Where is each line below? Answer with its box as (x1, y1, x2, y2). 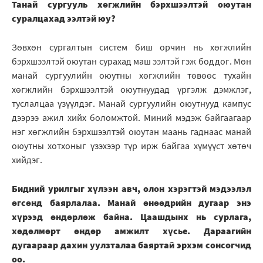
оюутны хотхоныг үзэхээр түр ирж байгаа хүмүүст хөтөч (12, 140, 251, 152)
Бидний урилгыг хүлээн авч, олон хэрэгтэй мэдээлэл (12, 183, 251, 195)
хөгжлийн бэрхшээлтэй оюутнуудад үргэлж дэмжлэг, (12, 83, 251, 96)
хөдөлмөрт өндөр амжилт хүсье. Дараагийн (12, 225, 251, 237)
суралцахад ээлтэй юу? (12, 12, 116, 25)
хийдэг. (12, 154, 42, 166)
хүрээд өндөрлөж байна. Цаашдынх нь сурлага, (12, 211, 251, 223)
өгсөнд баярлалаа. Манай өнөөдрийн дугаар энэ (12, 197, 251, 209)
